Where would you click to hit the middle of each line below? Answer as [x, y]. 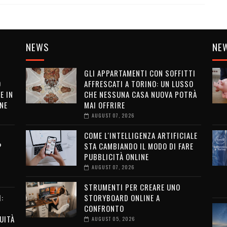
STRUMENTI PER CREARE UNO [132, 187]
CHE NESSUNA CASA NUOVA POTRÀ [140, 94]
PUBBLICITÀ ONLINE [116, 157]
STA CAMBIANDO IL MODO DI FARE [139, 146]
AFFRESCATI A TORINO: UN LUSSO [139, 84]
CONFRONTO [104, 208]
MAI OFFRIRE [104, 105]
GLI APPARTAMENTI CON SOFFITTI [140, 73]
